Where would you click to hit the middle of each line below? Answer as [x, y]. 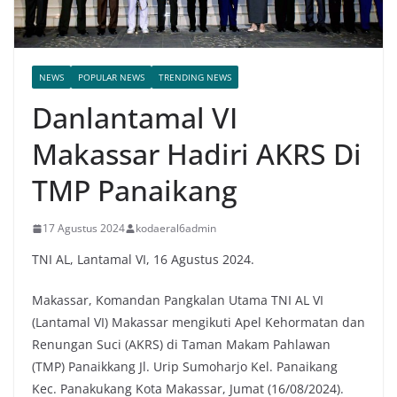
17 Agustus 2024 [84, 229]
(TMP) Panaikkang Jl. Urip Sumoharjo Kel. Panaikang [185, 367]
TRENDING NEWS [195, 78]
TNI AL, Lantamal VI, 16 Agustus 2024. [143, 260]
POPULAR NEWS [111, 78]
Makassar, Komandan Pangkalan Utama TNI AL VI [178, 300]
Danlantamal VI [135, 118]
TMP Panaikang [135, 191]
